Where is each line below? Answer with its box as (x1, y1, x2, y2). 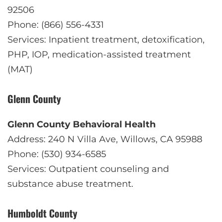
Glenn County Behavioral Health (7, 118, 156, 130)
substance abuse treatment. (7, 178, 133, 189)
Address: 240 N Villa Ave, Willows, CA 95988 (7, 133, 202, 145)
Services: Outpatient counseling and (7, 163, 169, 174)
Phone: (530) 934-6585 (7, 148, 106, 160)
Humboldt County (7, 205, 77, 221)
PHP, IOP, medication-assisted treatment (7, 49, 191, 60)
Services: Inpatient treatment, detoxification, (7, 34, 205, 45)
